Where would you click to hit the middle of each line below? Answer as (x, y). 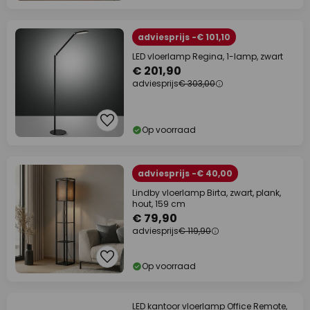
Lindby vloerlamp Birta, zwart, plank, (207, 193)
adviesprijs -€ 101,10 (184, 37)
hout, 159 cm (159, 204)
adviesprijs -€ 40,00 (185, 173)
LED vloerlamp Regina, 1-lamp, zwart (208, 56)
